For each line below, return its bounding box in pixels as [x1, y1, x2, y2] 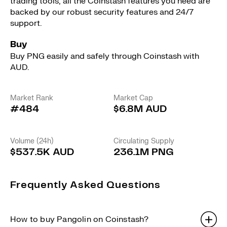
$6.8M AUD [113, 104, 167, 114]
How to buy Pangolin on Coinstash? [10, 214, 149, 224]
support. [10, 18, 42, 28]
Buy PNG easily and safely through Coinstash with [10, 51, 199, 61]
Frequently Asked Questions [10, 180, 161, 190]
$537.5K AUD [10, 147, 74, 157]
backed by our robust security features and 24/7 [10, 7, 194, 17]
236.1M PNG [113, 147, 174, 157]
